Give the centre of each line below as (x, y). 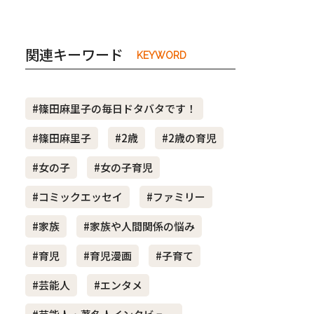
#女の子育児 (123, 168)
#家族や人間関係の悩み (139, 226)
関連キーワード (74, 55)
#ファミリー (176, 197)
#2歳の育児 (189, 138)
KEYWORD (162, 55)
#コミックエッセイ (77, 197)
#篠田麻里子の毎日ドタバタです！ (114, 109)
